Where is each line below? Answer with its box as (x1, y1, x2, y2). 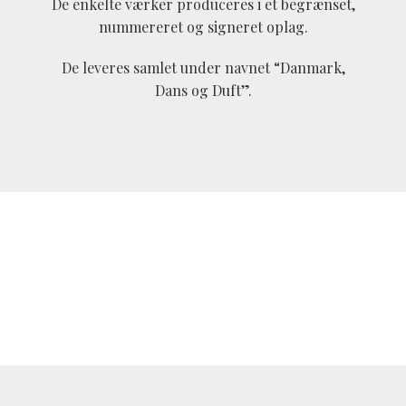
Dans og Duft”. (154, 81, 252, 101)
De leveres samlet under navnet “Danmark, (61, 58, 345, 78)
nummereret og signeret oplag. (98, 17, 308, 37)
